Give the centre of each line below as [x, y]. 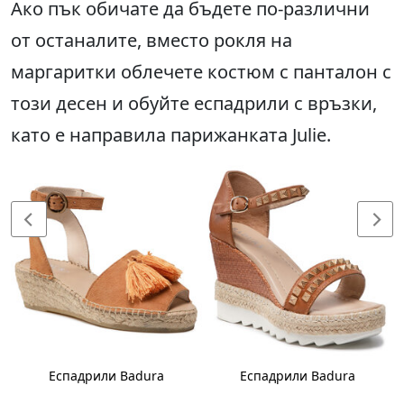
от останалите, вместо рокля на [151, 41]
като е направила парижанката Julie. [171, 135]
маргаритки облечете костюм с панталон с [201, 72]
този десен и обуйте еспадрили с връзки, [194, 104]
